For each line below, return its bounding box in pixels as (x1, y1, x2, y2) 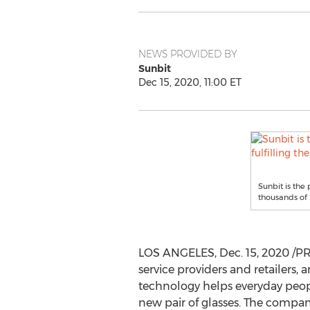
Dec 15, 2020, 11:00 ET (138, 76, 241, 89)
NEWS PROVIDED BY (138, 48, 237, 60)
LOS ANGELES (138, 246, 215, 259)
